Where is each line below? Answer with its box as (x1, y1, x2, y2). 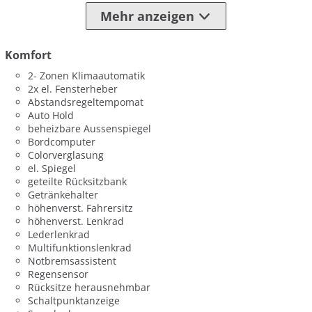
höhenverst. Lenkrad (28, 214, 125, 228)
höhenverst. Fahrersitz (28, 201, 134, 214)
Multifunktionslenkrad (28, 240, 132, 254)
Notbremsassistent (28, 253, 117, 267)
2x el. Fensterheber (28, 81, 118, 95)
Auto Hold (28, 108, 75, 122)
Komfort (5, 47, 52, 63)
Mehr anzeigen (100, 8, 194, 25)
